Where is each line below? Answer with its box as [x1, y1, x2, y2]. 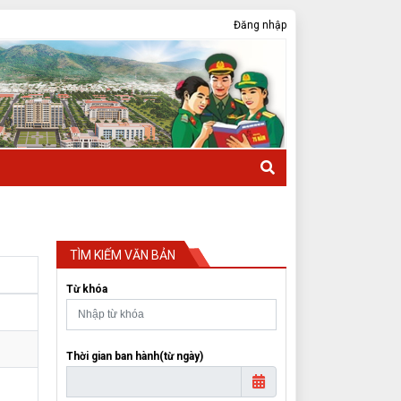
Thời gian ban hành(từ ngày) [66, 349, 203, 363]
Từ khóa [66, 282, 107, 295]
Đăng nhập [234, 19, 286, 31]
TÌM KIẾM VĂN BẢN [70, 247, 175, 262]
